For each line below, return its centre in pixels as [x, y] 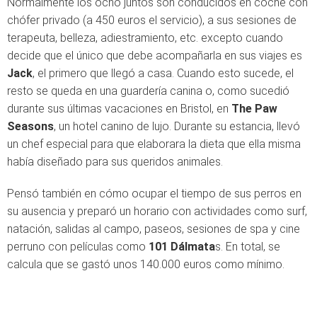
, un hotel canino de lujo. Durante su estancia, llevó [177, 126]
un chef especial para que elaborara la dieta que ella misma [154, 144]
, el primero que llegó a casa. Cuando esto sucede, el [163, 73]
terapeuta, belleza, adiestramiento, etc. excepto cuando [145, 38]
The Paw [254, 109]
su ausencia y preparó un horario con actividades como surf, [157, 211]
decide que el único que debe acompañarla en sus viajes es [155, 56]
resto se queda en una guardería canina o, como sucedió [148, 91]
